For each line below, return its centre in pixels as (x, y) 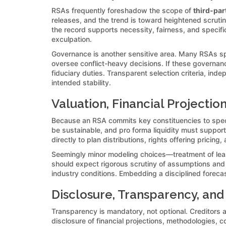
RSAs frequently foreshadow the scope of (122, 10)
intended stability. (81, 82)
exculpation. (72, 39)
